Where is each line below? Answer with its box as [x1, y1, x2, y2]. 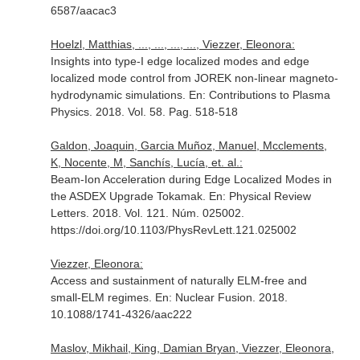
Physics [50, 105, 89, 118]
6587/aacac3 [50, 4, 117, 17]
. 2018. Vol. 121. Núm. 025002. [85, 207, 244, 219]
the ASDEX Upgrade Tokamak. [50, 190, 209, 202]
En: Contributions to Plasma [188, 88, 330, 101]
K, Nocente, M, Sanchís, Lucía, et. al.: [50, 156, 243, 169]
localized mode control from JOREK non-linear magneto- [50, 72, 338, 84]
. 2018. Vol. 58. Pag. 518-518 [88, 105, 238, 118]
